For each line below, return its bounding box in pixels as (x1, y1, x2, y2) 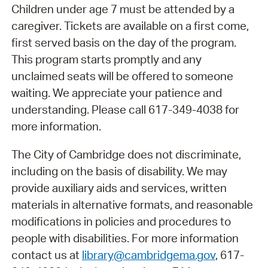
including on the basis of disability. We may (11, 163, 227, 178)
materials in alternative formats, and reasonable (11, 197, 253, 212)
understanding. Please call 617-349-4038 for (11, 102, 239, 117)
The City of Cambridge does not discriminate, (11, 147, 241, 162)
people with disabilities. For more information (11, 230, 239, 245)
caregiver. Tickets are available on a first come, (11, 18, 249, 33)
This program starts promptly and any (11, 51, 202, 66)
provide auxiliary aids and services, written (11, 180, 227, 195)
